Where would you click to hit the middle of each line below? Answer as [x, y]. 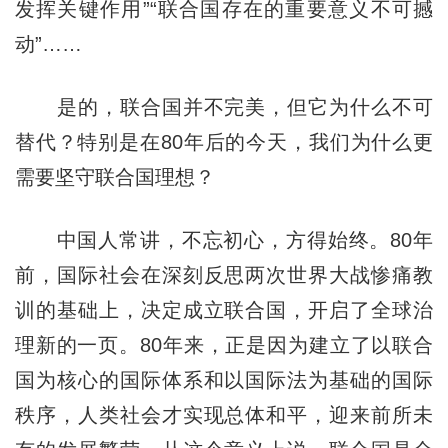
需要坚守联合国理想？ [114, 176]
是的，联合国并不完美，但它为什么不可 [224, 106]
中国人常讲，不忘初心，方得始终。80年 [224, 239]
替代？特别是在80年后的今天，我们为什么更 [224, 141]
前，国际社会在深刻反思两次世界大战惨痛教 [224, 274]
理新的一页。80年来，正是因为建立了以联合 [224, 344]
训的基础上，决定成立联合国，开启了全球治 [224, 309]
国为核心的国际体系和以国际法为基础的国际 [224, 379]
